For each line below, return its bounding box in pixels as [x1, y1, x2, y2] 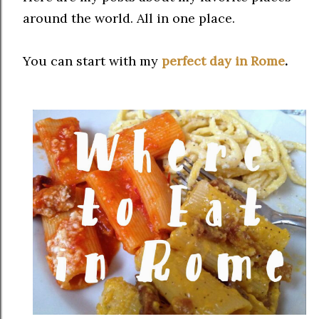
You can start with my [23, 53, 162, 69]
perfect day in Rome [162, 53, 285, 69]
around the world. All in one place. [23, 10, 235, 26]
